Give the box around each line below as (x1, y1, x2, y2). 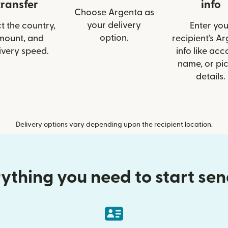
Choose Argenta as (74, 8, 154, 17)
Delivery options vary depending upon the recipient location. (15, 121, 213, 129)
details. (196, 72, 225, 81)
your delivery (87, 21, 141, 30)
